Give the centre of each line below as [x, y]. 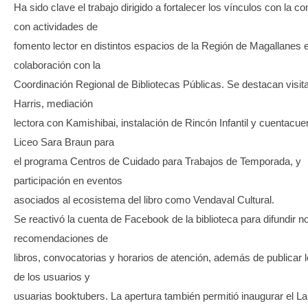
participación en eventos [68, 180]
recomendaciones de [61, 238]
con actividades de [56, 26]
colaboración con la [57, 65]
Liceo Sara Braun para [64, 142]
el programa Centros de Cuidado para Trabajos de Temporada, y [157, 161]
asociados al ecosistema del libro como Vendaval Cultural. [144, 199]
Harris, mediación [53, 103]
